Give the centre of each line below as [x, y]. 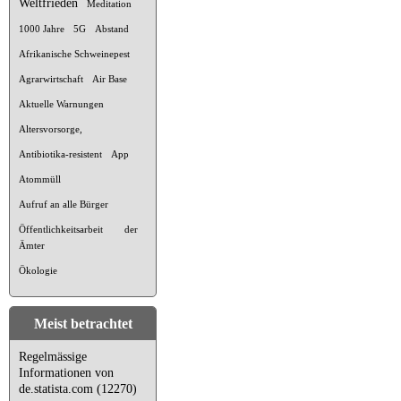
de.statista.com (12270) [78, 388]
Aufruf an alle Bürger [64, 204]
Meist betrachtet [83, 323]
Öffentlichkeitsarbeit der [78, 229]
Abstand [112, 28]
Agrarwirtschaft [51, 78]
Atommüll [40, 179]
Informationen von [66, 372]
